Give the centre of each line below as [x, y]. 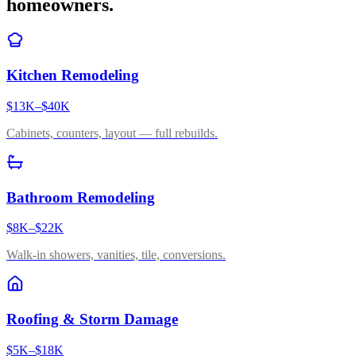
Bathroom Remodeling [81, 197]
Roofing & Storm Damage [92, 319]
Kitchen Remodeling [73, 75]
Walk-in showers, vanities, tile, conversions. [116, 255]
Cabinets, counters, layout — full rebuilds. [112, 133]
